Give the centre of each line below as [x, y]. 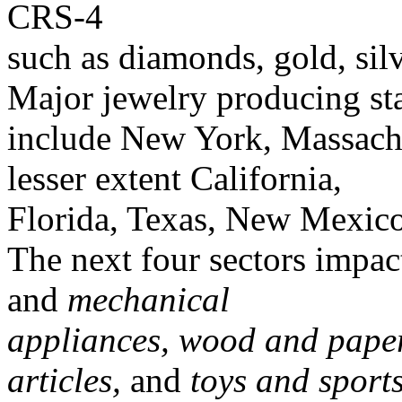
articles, [64, 380]
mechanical [149, 299]
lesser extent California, [175, 178]
